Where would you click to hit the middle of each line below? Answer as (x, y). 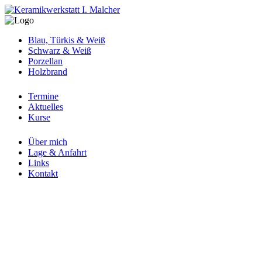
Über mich (48, 142)
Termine (43, 96)
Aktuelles (46, 107)
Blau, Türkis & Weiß (67, 40)
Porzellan (45, 61)
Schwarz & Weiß (60, 51)
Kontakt (43, 173)
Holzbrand (48, 72)
